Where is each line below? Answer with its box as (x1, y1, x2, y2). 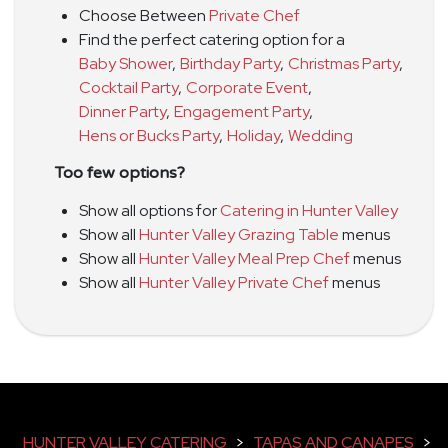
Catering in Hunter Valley (220, 199, 398, 221)
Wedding (288, 124, 353, 146)
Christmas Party (288, 52, 399, 74)
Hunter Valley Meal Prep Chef (139, 247, 350, 269)
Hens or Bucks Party (79, 124, 219, 146)
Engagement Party (174, 100, 309, 122)
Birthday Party (180, 52, 280, 74)
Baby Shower (79, 52, 172, 74)
